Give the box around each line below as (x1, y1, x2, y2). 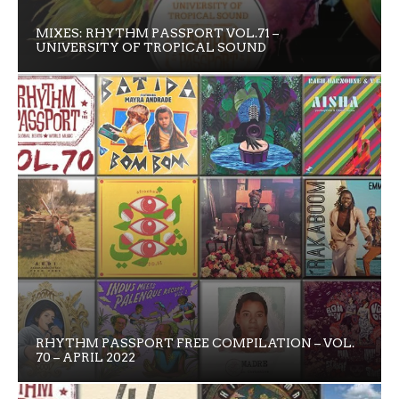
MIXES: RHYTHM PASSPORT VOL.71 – (36, 25, 279, 40)
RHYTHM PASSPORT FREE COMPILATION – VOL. (36, 336, 354, 351)
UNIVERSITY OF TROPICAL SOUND (36, 39, 266, 54)
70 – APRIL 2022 (36, 350, 135, 365)
